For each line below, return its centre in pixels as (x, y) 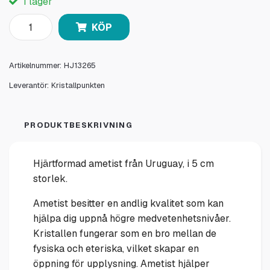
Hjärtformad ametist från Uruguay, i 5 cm (124, 164)
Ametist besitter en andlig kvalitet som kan (128, 204)
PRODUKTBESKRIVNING (79, 125)
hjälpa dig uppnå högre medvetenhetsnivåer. (132, 219)
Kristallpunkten (78, 86)
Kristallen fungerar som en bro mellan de (125, 234)
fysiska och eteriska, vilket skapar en (116, 249)
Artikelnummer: (35, 66)
